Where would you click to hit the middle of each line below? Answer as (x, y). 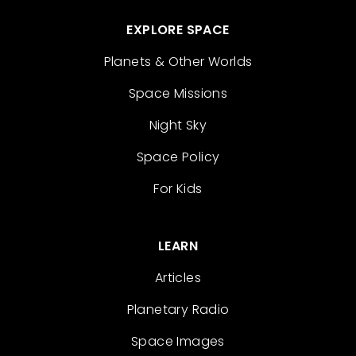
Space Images (178, 341)
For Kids (178, 188)
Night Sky (178, 125)
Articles (178, 277)
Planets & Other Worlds (178, 61)
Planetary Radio (178, 309)
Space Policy (178, 157)
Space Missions (178, 93)
